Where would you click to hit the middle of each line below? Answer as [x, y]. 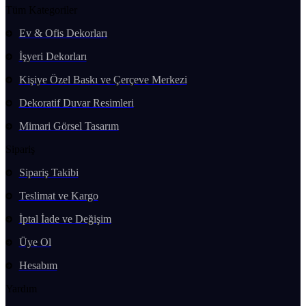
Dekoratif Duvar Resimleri [76, 102]
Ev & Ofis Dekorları [63, 33]
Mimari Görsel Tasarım [69, 126]
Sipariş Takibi [48, 172]
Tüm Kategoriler [41, 10]
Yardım [21, 288]
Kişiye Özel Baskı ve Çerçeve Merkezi [103, 79]
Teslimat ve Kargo [58, 195]
